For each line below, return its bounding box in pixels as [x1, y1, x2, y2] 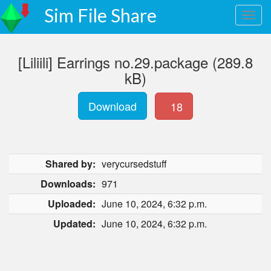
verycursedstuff [102, 157, 167, 171]
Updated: [53, 217, 96, 230]
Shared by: [45, 157, 96, 171]
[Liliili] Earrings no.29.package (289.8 [18, 51, 253, 73]
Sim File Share [44, 4, 157, 26]
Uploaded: [48, 197, 96, 211]
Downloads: [41, 177, 96, 191]
